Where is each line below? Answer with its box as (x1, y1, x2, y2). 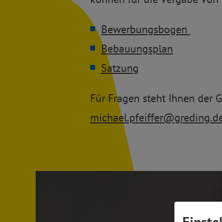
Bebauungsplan (101, 42, 173, 56)
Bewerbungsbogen (101, 22, 190, 37)
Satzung (101, 61, 139, 75)
